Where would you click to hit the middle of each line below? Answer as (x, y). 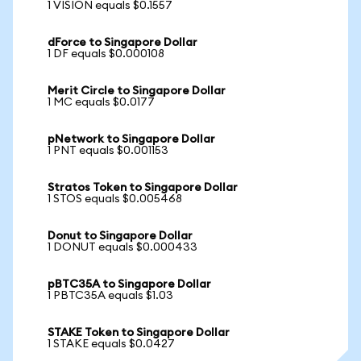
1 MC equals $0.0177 (101, 102)
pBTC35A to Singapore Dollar (129, 284)
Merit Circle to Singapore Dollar (137, 91)
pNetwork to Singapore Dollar (131, 139)
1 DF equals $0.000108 (106, 54)
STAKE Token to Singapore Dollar (139, 333)
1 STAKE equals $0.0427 (111, 344)
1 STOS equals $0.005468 (115, 199)
